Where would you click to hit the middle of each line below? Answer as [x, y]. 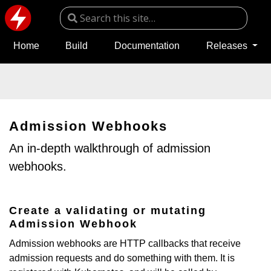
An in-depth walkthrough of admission [110, 148]
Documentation [147, 46]
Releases [228, 46]
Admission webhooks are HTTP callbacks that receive [125, 243]
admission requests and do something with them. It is [122, 258]
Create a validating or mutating [108, 211]
